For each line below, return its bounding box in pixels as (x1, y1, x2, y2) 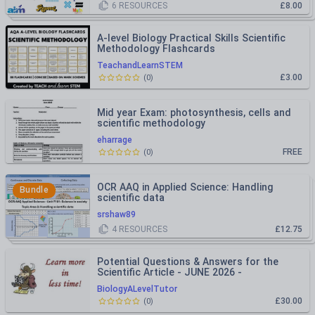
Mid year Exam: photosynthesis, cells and (97, 107, 291, 118)
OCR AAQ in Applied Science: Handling (97, 181, 273, 193)
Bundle (20, 185, 49, 195)
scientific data (97, 192, 165, 203)
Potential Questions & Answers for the (97, 256, 278, 267)
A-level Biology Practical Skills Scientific (97, 32, 285, 44)
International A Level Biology (97, 277, 231, 288)
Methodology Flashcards (97, 43, 215, 54)
